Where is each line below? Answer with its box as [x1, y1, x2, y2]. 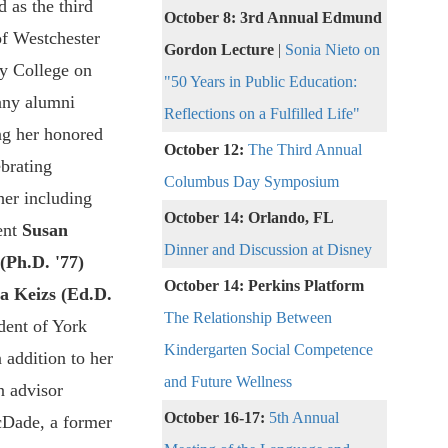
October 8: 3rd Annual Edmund [164, 9, 382, 27]
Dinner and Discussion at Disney [164, 241, 372, 259]
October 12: [164, 141, 248, 159]
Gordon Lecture [164, 41, 274, 59]
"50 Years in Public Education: [164, 73, 357, 91]
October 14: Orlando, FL [164, 209, 334, 227]
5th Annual [269, 409, 339, 427]
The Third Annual [248, 141, 362, 159]
